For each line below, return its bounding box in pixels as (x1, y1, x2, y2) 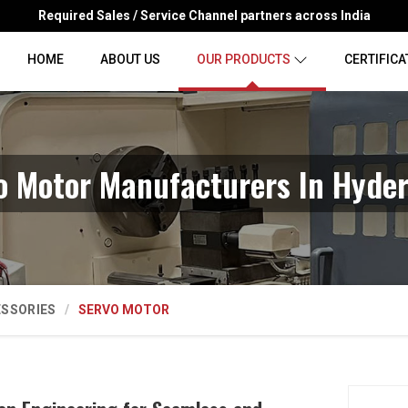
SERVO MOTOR (78, 302, 170, 317)
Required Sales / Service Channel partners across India (37, 8, 371, 23)
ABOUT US (100, 52, 160, 66)
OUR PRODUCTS (197, 52, 291, 66)
